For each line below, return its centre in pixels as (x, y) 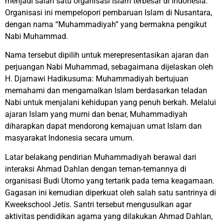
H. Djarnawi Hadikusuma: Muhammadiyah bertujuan (97, 79)
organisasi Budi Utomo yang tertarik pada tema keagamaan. (110, 181)
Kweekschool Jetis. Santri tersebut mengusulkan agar (98, 204)
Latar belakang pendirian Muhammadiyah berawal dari (101, 157)
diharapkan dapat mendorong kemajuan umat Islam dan (103, 126)
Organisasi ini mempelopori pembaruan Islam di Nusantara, (109, 13)
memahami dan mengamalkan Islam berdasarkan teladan (106, 91)
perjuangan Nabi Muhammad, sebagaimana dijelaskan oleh (109, 67)
